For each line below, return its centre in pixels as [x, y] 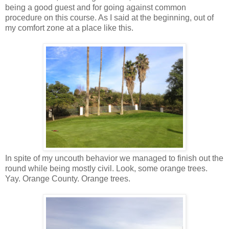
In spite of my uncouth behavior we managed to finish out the [114, 158]
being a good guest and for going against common [96, 7]
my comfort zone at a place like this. [69, 28]
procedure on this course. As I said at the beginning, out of [109, 17]
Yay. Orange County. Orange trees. [68, 178]
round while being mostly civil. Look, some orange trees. [106, 168]
